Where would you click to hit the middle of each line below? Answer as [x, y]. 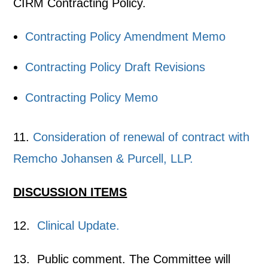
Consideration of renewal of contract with [141, 137]
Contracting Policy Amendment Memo [126, 36]
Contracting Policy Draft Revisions [115, 67]
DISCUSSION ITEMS [70, 192]
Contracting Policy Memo [92, 98]
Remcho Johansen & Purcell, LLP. [105, 159]
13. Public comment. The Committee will [122, 259]
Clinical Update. [77, 226]
